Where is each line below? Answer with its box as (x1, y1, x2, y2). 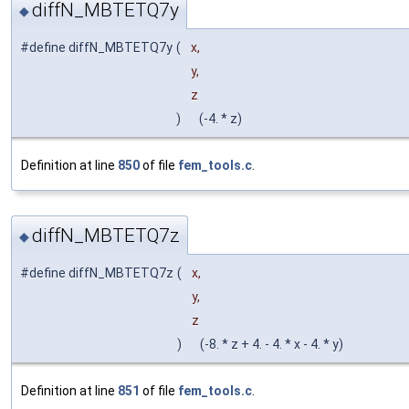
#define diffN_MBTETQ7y (20, 40, 173, 56)
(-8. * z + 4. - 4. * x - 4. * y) (192, 337, 343, 352)
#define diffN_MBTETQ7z (20, 266, 173, 281)
